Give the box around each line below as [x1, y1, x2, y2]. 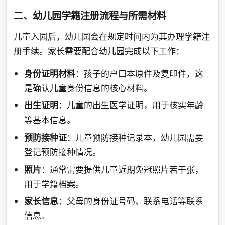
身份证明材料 [24, 67, 76, 79]
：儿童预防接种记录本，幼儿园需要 [67, 131, 204, 143]
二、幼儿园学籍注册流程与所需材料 [13, 9, 166, 23]
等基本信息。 [24, 114, 76, 126]
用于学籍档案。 [24, 178, 84, 190]
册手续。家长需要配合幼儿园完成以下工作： [13, 45, 184, 57]
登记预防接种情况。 [24, 146, 101, 158]
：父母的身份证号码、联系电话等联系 [58, 195, 204, 207]
